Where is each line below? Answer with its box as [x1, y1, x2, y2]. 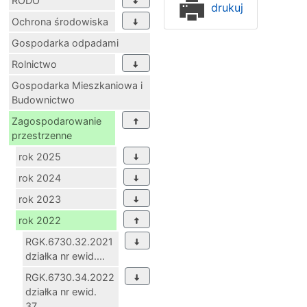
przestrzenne [12, 130, 72, 142]
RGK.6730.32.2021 [25, 236, 113, 248]
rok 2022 [19, 214, 61, 227]
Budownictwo [12, 94, 75, 106]
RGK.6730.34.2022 [25, 271, 114, 284]
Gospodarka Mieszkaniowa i [12, 79, 143, 92]
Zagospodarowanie [12, 115, 101, 127]
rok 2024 [19, 172, 61, 184]
